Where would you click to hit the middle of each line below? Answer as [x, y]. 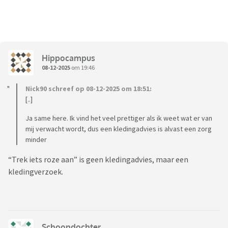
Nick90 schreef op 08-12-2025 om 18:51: [89, 89]
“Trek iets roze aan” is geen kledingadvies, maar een [98, 160]
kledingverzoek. [36, 172]
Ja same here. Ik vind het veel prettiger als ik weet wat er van [119, 118]
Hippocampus [68, 58]
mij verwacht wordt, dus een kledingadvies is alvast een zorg [119, 129]
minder [36, 140]
